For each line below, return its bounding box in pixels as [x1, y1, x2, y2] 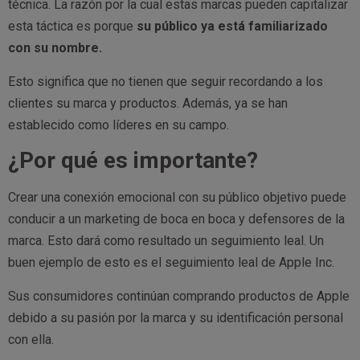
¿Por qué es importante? [8, 147, 258, 174]
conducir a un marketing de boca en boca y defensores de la [8, 211, 345, 227]
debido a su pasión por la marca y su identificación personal [8, 309, 343, 325]
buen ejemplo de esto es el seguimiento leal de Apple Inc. [8, 255, 334, 271]
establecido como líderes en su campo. [8, 117, 229, 133]
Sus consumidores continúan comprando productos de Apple [8, 288, 350, 304]
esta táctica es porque [8, 18, 137, 35]
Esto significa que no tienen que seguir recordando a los [8, 73, 323, 89]
